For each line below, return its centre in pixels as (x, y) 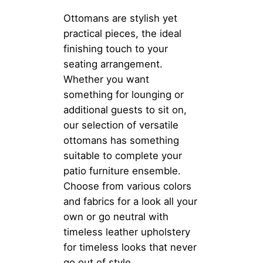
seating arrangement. (113, 64)
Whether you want (106, 80)
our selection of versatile (121, 125)
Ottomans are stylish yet (120, 18)
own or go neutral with (116, 217)
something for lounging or (124, 95)
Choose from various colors (127, 186)
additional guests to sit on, (125, 110)
